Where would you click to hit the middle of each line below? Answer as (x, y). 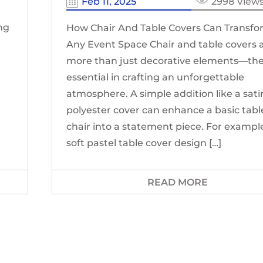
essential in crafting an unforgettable (156, 77)
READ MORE (178, 183)
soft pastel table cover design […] (144, 143)
